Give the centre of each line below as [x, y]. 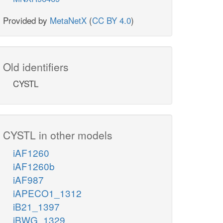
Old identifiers [36, 67]
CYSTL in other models [58, 135]
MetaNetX [68, 20]
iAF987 [28, 180]
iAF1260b [34, 166]
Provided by [26, 20]
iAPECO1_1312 [47, 193]
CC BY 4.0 [111, 20]
